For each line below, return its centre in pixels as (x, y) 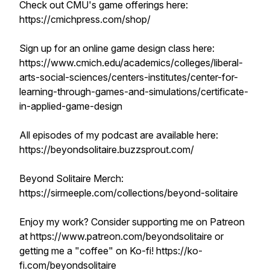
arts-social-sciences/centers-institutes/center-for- (129, 77)
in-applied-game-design (71, 106)
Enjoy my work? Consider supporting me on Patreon (132, 222)
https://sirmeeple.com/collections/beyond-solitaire (129, 193)
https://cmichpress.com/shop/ (85, 19)
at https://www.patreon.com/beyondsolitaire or (121, 236)
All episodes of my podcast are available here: (119, 135)
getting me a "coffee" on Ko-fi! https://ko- (111, 251)
